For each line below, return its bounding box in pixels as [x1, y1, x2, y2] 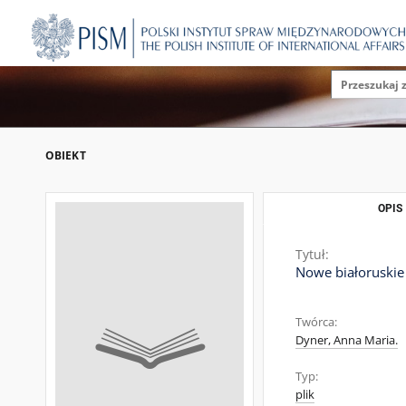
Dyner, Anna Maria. [295, 333, 398, 348]
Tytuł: [295, 246, 329, 263]
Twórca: [295, 314, 337, 330]
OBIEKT [45, 148, 86, 163]
